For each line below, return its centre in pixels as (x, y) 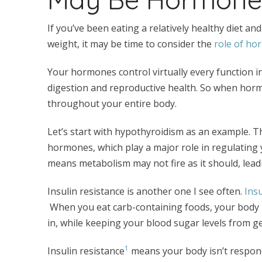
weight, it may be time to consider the (130, 44)
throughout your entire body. (113, 104)
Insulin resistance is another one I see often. (146, 192)
